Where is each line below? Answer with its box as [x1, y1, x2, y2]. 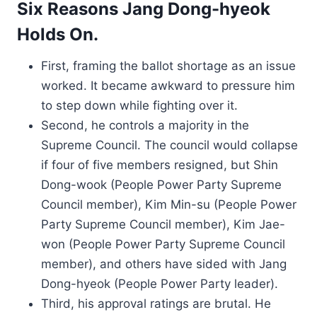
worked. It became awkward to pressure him [41, 79, 295, 93]
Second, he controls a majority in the [41, 118, 249, 132]
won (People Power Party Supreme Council [41, 237, 285, 251]
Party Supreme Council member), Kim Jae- [41, 217, 285, 231]
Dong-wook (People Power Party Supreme [41, 178, 282, 192]
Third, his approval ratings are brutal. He [41, 296, 271, 311]
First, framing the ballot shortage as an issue [41, 59, 296, 73]
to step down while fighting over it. [41, 98, 238, 113]
